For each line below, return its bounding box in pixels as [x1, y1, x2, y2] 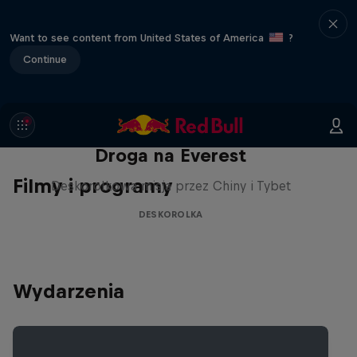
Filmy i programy [13, 175, 173, 197]
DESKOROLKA [138, 210, 203, 219]
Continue [23, 53, 67, 65]
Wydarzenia [13, 280, 124, 302]
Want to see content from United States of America [10, 31, 267, 44]
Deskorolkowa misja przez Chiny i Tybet [50, 178, 291, 193]
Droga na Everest [95, 145, 246, 166]
